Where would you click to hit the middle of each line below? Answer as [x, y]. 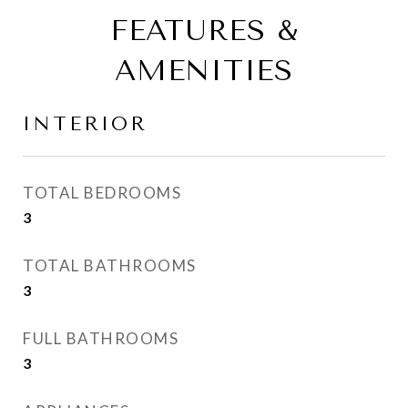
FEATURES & [204, 31]
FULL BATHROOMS [101, 338]
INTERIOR [85, 124]
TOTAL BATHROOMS [110, 265]
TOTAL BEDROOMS [102, 193]
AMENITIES [204, 71]
